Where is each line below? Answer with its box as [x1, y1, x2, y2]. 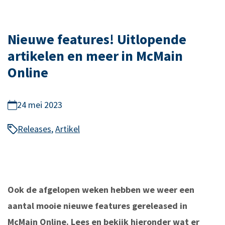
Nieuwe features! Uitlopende [8, 30, 186, 49]
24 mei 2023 [17, 99, 62, 111]
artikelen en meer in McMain [8, 47, 183, 65]
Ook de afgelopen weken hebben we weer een [8, 184, 194, 196]
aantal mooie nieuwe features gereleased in [8, 200, 187, 212]
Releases [18, 123, 51, 135]
